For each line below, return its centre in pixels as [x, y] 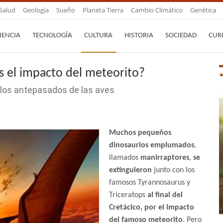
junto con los [173, 170]
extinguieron [130, 170]
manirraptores [165, 158]
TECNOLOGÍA [52, 36]
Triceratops [128, 195]
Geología [36, 10]
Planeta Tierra [103, 10]
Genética [203, 10]
